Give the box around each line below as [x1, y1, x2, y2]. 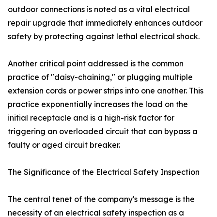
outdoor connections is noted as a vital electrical [8, 4, 190, 15]
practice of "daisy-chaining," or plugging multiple [8, 72, 193, 82]
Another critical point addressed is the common [8, 59, 184, 69]
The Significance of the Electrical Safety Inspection [8, 167, 200, 177]
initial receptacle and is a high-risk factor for [8, 113, 174, 123]
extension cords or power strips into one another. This [8, 86, 203, 96]
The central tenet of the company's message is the [8, 194, 195, 204]
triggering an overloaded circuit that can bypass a [8, 126, 198, 137]
